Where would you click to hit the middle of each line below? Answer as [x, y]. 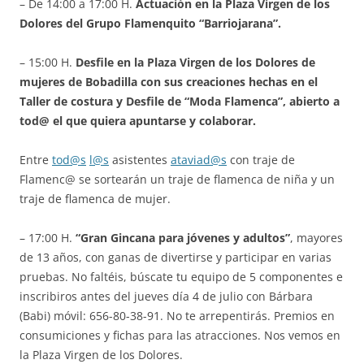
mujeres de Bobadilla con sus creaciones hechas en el [169, 82]
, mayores [316, 238]
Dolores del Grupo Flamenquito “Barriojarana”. [150, 24]
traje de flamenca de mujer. [97, 199]
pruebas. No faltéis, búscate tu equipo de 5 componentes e [181, 277]
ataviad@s [199, 160]
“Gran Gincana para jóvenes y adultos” [183, 238]
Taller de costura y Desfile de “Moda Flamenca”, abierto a [180, 102]
